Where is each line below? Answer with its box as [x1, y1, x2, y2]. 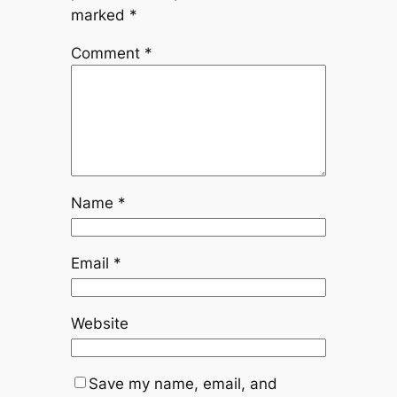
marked [70, 6, 129, 25]
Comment [70, 44, 144, 63]
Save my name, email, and [88, 374, 277, 393]
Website [70, 314, 128, 332]
